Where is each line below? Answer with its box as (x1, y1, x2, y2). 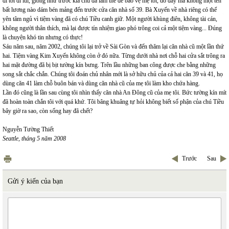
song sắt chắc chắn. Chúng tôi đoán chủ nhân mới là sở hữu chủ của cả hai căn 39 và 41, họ (3, 71, 223, 78)
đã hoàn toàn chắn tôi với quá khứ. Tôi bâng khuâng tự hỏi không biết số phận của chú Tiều (3, 98, 224, 105)
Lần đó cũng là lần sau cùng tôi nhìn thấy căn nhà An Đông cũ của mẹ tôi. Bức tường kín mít (3, 89, 226, 96)
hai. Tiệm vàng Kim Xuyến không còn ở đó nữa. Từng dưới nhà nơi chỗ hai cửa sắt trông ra (3, 52, 225, 59)
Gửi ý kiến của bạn (8, 177, 63, 185)
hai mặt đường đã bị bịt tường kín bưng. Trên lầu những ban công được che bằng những (3, 61, 216, 68)
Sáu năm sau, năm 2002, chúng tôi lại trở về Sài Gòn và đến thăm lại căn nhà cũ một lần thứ (3, 43, 224, 50)
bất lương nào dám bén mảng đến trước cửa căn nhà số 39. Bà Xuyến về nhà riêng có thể (3, 6, 217, 13)
